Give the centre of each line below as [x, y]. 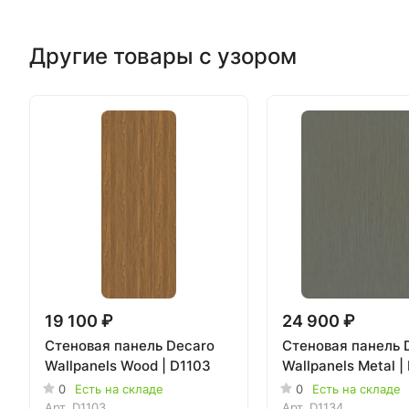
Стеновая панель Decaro [130, 345]
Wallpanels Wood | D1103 [128, 365]
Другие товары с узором [163, 56]
